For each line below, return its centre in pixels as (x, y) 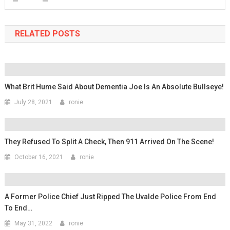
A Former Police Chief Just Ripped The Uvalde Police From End (111, 196)
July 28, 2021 (34, 102)
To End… (19, 208)
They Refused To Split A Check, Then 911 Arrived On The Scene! (110, 141)
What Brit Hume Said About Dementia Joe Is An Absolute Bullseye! (114, 87)
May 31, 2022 (34, 223)
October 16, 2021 (39, 157)
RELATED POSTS (47, 33)
